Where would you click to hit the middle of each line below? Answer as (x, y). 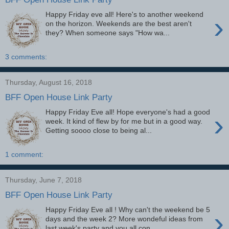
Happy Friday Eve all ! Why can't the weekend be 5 (128, 209)
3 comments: (26, 57)
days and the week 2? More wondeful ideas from (124, 219)
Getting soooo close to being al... (99, 130)
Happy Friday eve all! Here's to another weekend (125, 14)
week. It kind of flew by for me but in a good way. (124, 121)
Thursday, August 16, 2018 (49, 83)
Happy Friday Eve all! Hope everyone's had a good (128, 112)
